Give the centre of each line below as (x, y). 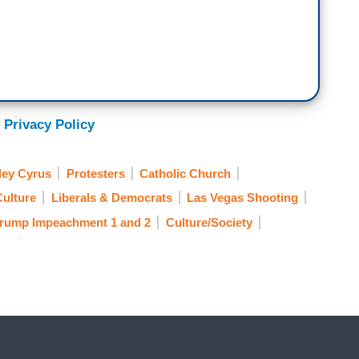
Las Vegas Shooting (242, 198)
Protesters (95, 173)
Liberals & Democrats (111, 198)
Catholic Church (185, 173)
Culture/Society (209, 222)
